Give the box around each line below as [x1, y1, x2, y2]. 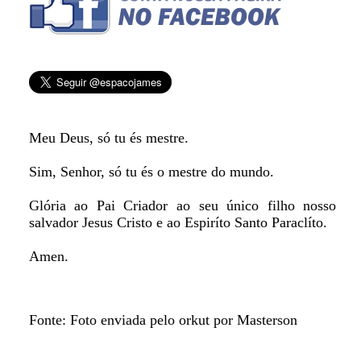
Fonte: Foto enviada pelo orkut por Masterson [28, 312, 297, 328]
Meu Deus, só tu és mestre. [28, 130, 189, 146]
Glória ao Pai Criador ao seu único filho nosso [28, 197, 337, 214]
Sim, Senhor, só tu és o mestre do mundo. [28, 164, 274, 180]
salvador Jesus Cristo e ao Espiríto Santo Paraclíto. [28, 214, 327, 230]
